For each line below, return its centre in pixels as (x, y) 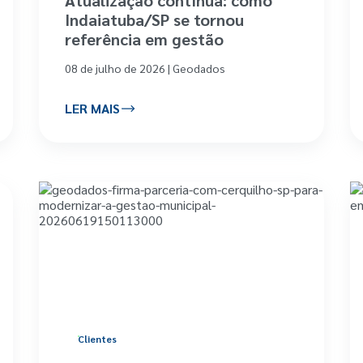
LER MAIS (93, 109)
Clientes (98, 338)
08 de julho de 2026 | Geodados (145, 68)
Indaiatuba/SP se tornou (155, 19)
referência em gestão (145, 38)
